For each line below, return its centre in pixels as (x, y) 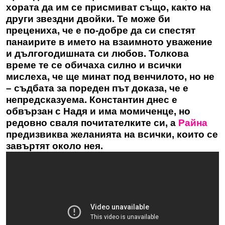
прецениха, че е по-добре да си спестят (101, 30)
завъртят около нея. (54, 146)
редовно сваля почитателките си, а (92, 123)
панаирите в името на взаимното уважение (109, 42)
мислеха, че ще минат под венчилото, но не (110, 77)
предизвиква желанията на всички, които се (112, 134)
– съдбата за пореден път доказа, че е (97, 88)
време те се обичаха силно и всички (94, 65)
